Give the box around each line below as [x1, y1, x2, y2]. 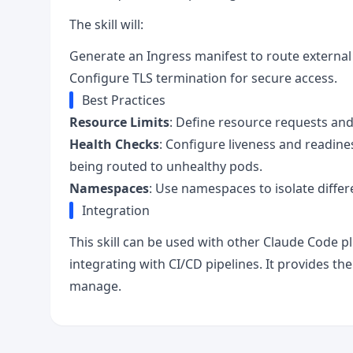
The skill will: [69, 16, 143, 33]
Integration [82, 202, 150, 219]
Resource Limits [69, 113, 169, 131]
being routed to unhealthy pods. [69, 158, 262, 175]
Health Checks [69, 136, 159, 153]
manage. [69, 277, 121, 295]
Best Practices [82, 91, 165, 109]
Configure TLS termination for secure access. [69, 69, 337, 87]
